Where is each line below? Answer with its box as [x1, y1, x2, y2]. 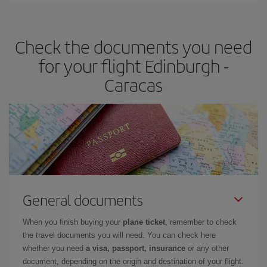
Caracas [104, 72, 163, 97]
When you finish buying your [23, 218, 123, 226]
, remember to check [165, 218, 237, 226]
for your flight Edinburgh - [38, 53, 229, 78]
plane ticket [123, 218, 165, 226]
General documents [23, 190, 143, 210]
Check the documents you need [15, 34, 252, 59]
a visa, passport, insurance [86, 244, 185, 253]
